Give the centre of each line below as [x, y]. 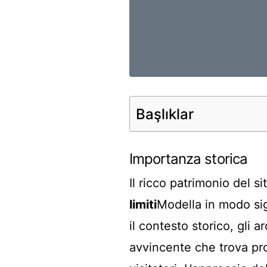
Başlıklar [165, 114]
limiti [143, 204]
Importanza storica [188, 159]
